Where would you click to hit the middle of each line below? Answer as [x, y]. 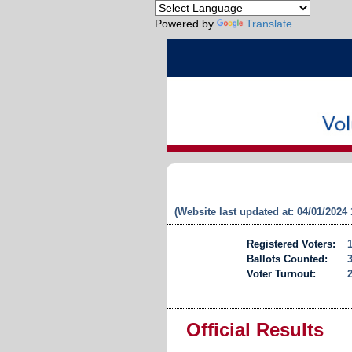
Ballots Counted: [287, 258]
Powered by [186, 24]
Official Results [255, 329]
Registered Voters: [291, 244]
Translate [269, 24]
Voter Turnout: [281, 273]
